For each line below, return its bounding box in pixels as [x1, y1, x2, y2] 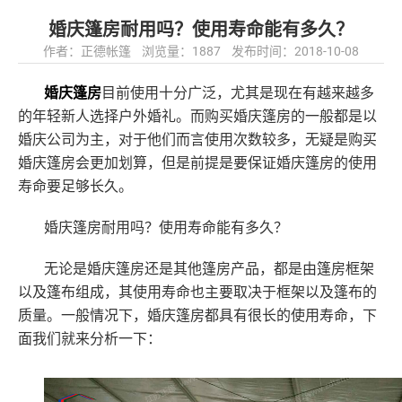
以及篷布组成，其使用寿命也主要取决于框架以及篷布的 [18, 284, 377, 301]
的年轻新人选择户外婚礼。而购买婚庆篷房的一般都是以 [18, 108, 377, 125]
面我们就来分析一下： [18, 330, 162, 347]
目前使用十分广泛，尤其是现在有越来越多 [101, 84, 375, 101]
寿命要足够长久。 [18, 178, 133, 195]
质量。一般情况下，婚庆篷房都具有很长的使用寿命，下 [18, 307, 377, 324]
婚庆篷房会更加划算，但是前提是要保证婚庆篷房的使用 [18, 154, 377, 171]
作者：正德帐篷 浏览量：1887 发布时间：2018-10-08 [43, 44, 359, 58]
